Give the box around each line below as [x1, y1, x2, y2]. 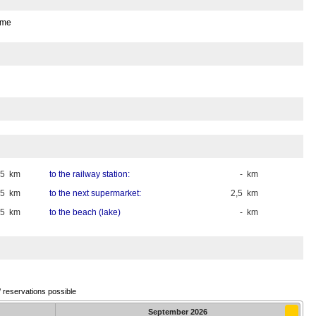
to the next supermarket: [49, 188, 141, 199]
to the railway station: [49, 169, 130, 180]
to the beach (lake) [49, 207, 121, 218]
